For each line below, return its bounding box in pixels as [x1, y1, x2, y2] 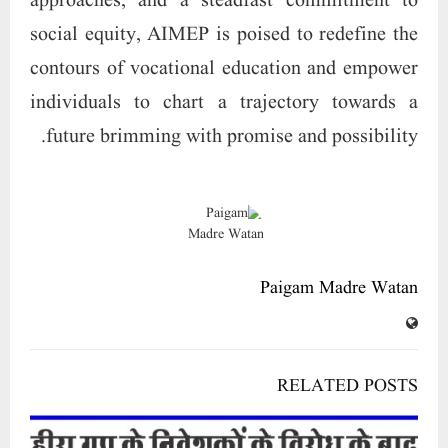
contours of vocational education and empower [30, 54, 418, 83]
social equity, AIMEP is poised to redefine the [30, 20, 418, 49]
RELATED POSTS [277, 373, 418, 399]
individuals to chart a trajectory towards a [30, 88, 418, 117]
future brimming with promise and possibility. [46, 122, 418, 151]
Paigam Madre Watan [260, 275, 418, 301]
